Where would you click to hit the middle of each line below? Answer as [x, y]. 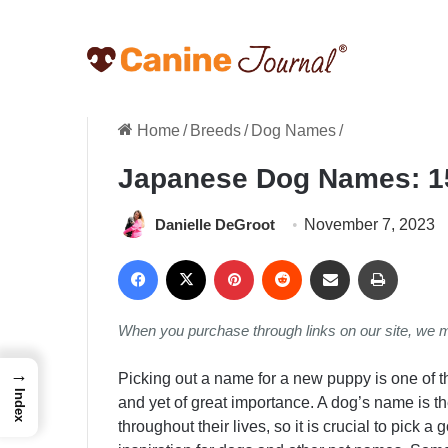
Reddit [324, 259]
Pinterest [284, 259]
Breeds [215, 130]
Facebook [192, 259]
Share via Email [369, 259]
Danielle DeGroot [215, 224]
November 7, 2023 [369, 224]
